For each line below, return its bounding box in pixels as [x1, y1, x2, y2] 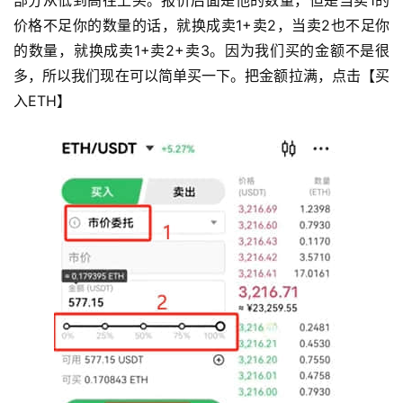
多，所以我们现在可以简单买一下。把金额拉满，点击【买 [13, 66, 390, 85]
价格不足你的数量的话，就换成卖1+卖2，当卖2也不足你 [13, 15, 390, 34]
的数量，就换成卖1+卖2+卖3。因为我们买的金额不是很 [13, 40, 390, 59]
